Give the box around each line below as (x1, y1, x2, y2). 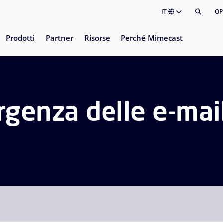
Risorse (84, 33, 110, 43)
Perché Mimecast (120, 33, 183, 43)
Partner (45, 33, 73, 43)
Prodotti (5, 33, 35, 43)
